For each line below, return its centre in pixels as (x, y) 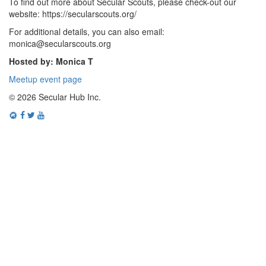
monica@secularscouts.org (60, 43)
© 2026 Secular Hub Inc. (55, 97)
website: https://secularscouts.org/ (73, 14)
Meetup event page (45, 79)
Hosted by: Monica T (51, 61)
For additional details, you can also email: (87, 31)
